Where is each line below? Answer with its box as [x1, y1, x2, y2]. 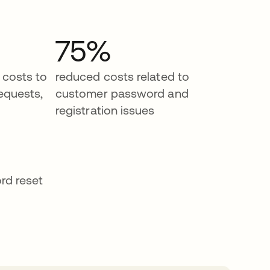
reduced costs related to [55, 69, 189, 83]
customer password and [55, 86, 189, 100]
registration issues [55, 102, 155, 117]
